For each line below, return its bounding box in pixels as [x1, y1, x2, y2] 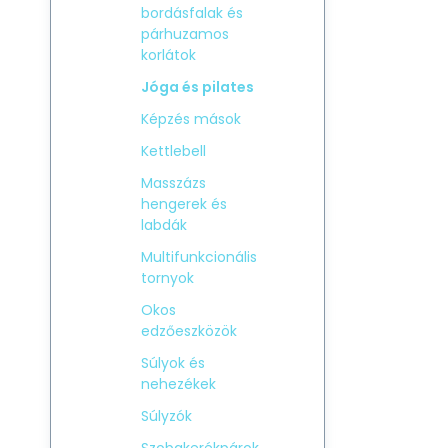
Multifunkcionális [141, 247, 257, 267]
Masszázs [141, 173, 206, 193]
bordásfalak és [141, 3, 243, 23]
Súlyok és [141, 353, 205, 373]
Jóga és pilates [141, 77, 254, 97]
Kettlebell [141, 141, 206, 161]
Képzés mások [141, 109, 241, 129]
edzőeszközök [141, 321, 237, 341]
